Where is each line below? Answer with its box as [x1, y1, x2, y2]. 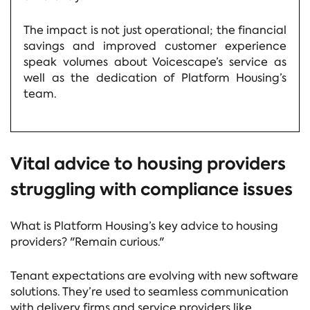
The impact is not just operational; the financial [24, 22, 286, 37]
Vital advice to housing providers [10, 152, 286, 176]
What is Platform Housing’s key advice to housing [10, 219, 278, 234]
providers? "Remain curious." [10, 235, 164, 250]
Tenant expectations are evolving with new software [10, 268, 298, 283]
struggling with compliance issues [10, 178, 293, 201]
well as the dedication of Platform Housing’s [24, 70, 286, 85]
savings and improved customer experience [24, 38, 286, 53]
